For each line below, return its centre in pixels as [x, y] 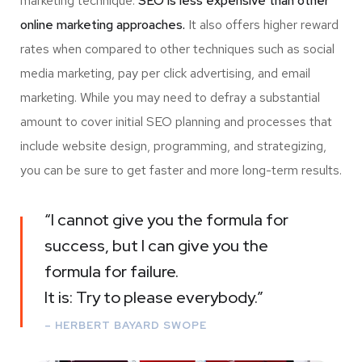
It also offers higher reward [262, 25]
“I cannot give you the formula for [166, 220]
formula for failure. [112, 272]
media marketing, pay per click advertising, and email [165, 74]
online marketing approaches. [103, 25]
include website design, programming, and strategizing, [173, 146]
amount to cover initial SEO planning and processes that [176, 122]
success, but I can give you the [156, 246]
